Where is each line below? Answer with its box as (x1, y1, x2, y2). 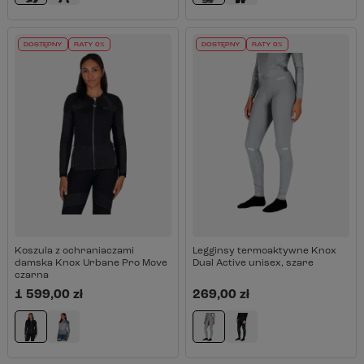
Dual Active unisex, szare (192, 258, 314, 268)
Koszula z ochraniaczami (14, 246, 134, 256)
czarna (14, 271, 49, 280)
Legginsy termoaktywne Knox (192, 246, 336, 256)
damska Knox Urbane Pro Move (14, 258, 167, 268)
